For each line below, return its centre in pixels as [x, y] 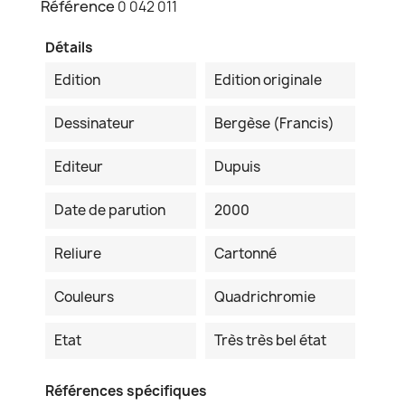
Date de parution [110, 211]
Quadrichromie [264, 297]
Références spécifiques [126, 391]
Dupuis [237, 167]
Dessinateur [94, 124]
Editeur [79, 167]
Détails [69, 48]
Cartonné [245, 254]
